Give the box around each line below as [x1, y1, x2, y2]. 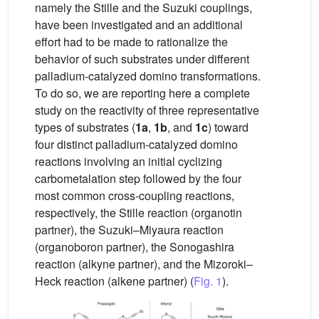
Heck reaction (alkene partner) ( [35, 273, 194, 290]
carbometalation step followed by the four [35, 170, 241, 187]
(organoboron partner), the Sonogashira [35, 239, 234, 256]
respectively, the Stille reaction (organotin [35, 204, 242, 221]
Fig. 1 [194, 273, 222, 290]
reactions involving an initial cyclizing [35, 153, 222, 170]
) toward [208, 119, 249, 136]
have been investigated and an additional [35, 16, 243, 33]
